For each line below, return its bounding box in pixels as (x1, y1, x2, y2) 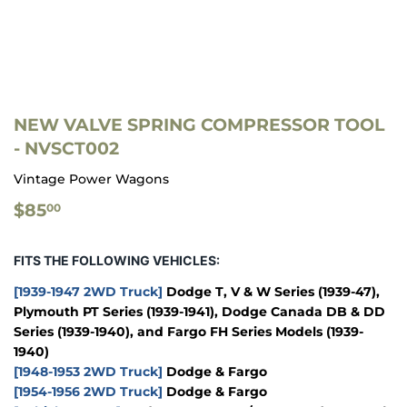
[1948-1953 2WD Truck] (14, 363, 163, 381)
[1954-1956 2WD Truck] (14, 383, 163, 401)
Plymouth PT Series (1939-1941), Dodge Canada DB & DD (14, 303, 385, 321)
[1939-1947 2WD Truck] (14, 283, 163, 301)
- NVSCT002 (14, 138, 119, 160)
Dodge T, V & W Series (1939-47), (163, 283, 380, 301)
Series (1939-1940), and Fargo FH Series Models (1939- (14, 323, 363, 341)
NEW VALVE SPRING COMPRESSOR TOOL (14, 114, 384, 136)
